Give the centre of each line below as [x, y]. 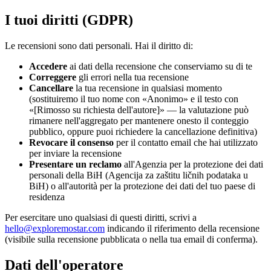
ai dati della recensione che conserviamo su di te [160, 66]
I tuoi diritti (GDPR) [69, 20]
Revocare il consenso [71, 142]
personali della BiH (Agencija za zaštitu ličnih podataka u [139, 175]
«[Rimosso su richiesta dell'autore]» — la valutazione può [139, 109]
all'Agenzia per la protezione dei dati [192, 164]
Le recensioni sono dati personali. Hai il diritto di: [99, 45]
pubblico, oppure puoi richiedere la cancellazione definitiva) [143, 131]
